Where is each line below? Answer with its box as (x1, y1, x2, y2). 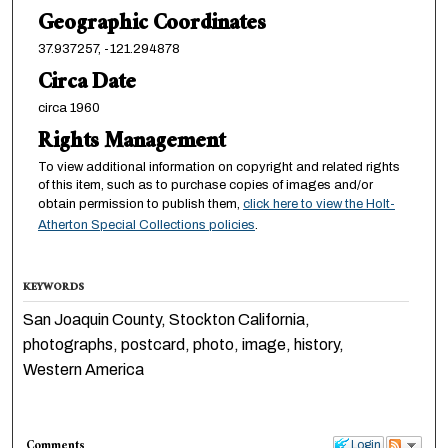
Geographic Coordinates (37, 4, 266, 46)
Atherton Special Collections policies (37, 217, 255, 232)
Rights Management (37, 122, 225, 164)
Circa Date (37, 63, 136, 105)
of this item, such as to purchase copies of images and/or (37, 177, 373, 192)
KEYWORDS (23, 277, 85, 299)
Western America (23, 360, 145, 378)
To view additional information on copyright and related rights (37, 159, 400, 174)
